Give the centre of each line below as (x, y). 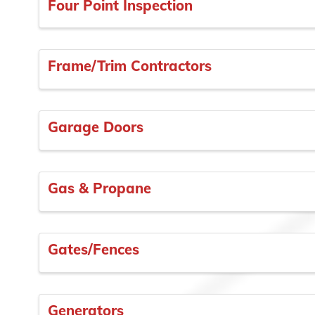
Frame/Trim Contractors (130, 66)
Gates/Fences (94, 249)
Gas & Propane (99, 188)
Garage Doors (96, 127)
